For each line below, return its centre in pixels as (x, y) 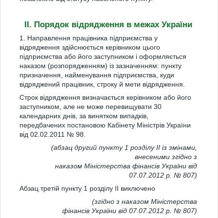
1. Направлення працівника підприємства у (89, 38)
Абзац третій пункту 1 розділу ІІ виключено (87, 188)
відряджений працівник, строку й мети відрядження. (102, 84)
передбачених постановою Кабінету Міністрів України (105, 125)
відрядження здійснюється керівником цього (90, 47)
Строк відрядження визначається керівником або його (105, 97)
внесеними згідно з (166, 157)
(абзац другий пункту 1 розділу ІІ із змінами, (124, 147)
